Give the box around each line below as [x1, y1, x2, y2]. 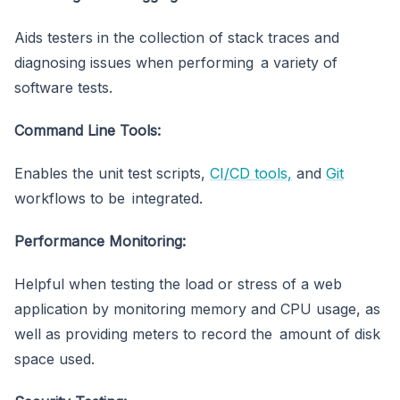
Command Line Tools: [14, 121, 161, 139]
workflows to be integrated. [14, 188, 203, 207]
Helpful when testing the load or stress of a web [14, 274, 342, 293]
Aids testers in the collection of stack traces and [14, 28, 339, 46]
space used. [14, 349, 95, 368]
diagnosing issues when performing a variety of [14, 53, 337, 71]
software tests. [14, 78, 112, 96]
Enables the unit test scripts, [14, 163, 210, 182]
